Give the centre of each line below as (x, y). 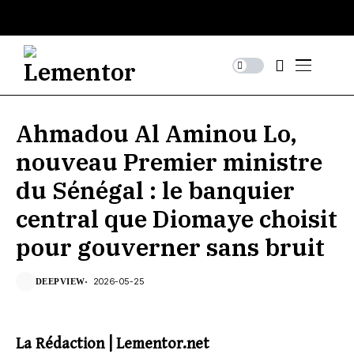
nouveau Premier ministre (169, 162)
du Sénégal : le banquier (155, 190)
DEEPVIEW (60, 281)
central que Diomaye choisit (177, 218)
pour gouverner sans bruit (170, 247)
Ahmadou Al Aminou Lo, (156, 133)
